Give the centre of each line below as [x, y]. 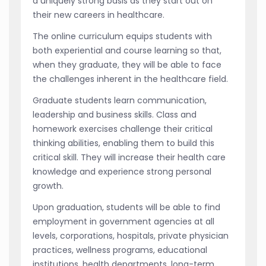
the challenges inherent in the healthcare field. [130, 79]
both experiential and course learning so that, [127, 50]
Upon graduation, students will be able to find [126, 207]
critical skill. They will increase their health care [129, 157]
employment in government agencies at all [123, 221]
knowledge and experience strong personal [122, 171]
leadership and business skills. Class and [115, 114]
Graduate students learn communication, [120, 100]
